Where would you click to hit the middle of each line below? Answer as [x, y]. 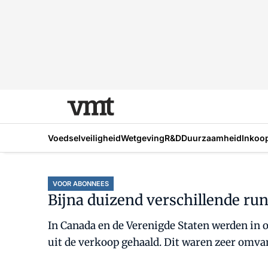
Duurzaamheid [211, 138]
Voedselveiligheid [84, 138]
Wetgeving [143, 138]
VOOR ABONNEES [81, 184]
